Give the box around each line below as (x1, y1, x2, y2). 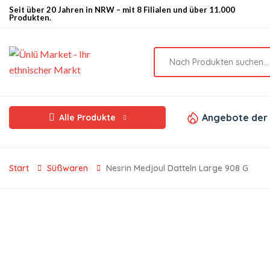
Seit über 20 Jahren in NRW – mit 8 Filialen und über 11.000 (9, 5, 235, 14)
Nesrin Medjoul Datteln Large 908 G (106, 163, 248, 174)
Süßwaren (47, 163, 88, 174)
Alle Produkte (58, 112, 116, 123)
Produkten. (9, 13, 51, 22)
